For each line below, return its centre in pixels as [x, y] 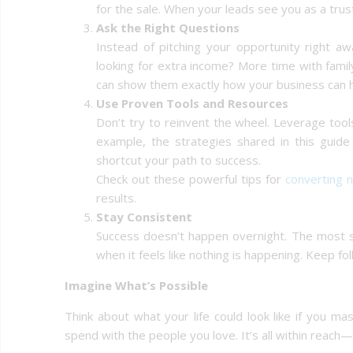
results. [116, 197]
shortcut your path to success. [178, 160]
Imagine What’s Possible [136, 285]
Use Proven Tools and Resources [192, 103]
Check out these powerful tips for [191, 178]
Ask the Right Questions [168, 27]
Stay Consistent [144, 216]
